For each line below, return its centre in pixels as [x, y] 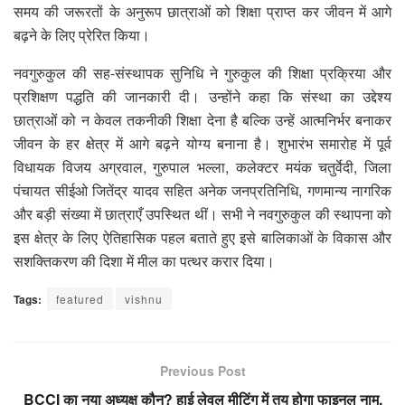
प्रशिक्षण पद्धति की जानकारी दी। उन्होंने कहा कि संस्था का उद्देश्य [202, 96]
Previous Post [202, 370]
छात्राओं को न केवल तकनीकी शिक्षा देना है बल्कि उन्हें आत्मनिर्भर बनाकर [202, 119]
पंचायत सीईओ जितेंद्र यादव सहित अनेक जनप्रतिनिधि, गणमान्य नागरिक [202, 190]
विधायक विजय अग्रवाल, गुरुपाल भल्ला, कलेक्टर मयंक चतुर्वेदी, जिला [202, 166]
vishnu [144, 298]
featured [80, 298]
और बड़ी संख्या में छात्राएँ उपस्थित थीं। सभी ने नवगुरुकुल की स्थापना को [202, 213]
